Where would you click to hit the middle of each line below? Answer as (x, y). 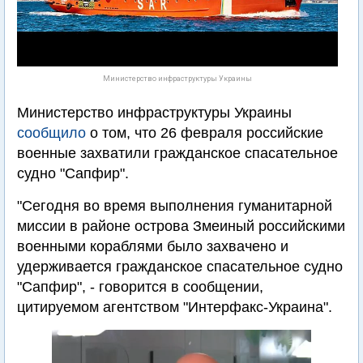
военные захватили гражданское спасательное (177, 153)
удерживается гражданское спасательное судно (180, 267)
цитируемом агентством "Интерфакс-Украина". (175, 307)
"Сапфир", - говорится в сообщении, (140, 287)
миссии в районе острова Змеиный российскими (181, 226)
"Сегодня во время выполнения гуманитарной (175, 206)
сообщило (51, 133)
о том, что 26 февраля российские (205, 133)
